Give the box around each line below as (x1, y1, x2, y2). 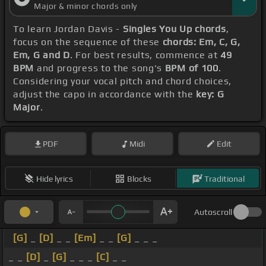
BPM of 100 (164, 62, 218, 74)
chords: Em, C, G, (162, 36, 240, 48)
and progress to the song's (34, 62, 165, 74)
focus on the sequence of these (13, 36, 163, 48)
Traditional (204, 173, 245, 183)
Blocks (127, 173, 151, 183)
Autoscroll (194, 207, 232, 217)
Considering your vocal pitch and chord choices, (13, 75, 232, 87)
